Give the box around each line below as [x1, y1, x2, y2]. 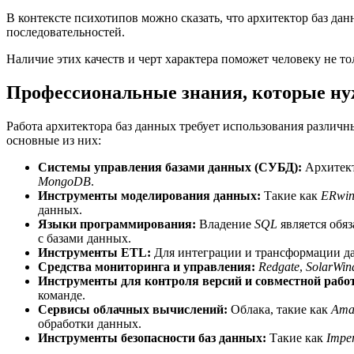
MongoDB [38, 174, 91, 188]
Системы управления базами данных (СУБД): [38, 160, 302, 174]
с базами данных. [38, 231, 131, 245]
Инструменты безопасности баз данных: [38, 330, 266, 345]
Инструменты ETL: [38, 245, 151, 259]
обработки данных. [38, 316, 141, 330]
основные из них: [6, 133, 101, 147]
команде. [38, 288, 85, 302]
